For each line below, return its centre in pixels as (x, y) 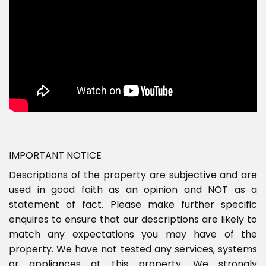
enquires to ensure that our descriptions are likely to (133, 219)
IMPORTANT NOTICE (55, 155)
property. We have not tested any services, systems (133, 249)
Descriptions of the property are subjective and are (133, 175)
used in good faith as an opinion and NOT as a (133, 190)
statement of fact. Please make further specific (133, 205)
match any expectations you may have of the (133, 234)
